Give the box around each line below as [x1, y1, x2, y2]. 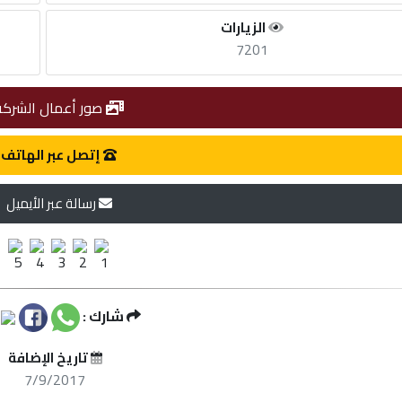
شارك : [80, 301, 127, 329]
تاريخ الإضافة [7, 344, 91, 371]
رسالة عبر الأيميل [5, 189, 99, 216]
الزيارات [221, 13, 269, 40]
